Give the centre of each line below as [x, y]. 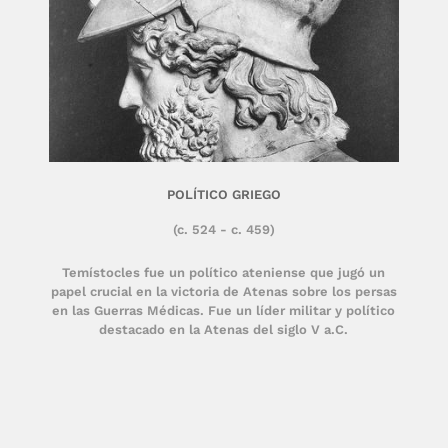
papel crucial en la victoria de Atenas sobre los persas [223, 291]
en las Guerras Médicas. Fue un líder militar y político [224, 310]
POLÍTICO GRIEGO [223, 194]
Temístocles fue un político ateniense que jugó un [224, 272]
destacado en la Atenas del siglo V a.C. [224, 329]
